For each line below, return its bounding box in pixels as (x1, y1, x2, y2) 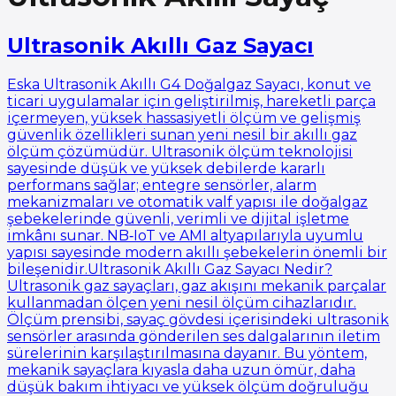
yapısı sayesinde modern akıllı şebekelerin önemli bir (7, 243, 387, 261)
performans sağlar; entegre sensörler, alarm (7, 176, 316, 194)
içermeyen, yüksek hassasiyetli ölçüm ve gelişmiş (7, 109, 361, 126)
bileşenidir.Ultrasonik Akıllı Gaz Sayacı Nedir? (7, 260, 332, 278)
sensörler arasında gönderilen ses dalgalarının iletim (7, 327, 380, 345)
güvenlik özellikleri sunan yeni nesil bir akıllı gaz (7, 126, 357, 143)
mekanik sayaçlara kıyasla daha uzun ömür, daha (7, 361, 355, 378)
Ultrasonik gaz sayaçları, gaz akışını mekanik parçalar (7, 277, 386, 294)
